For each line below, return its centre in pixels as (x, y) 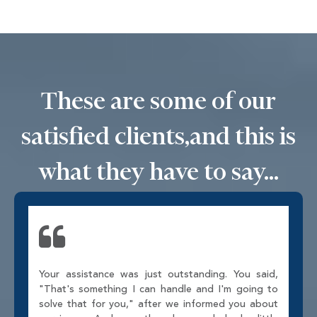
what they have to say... (158, 171)
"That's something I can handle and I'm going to (158, 289)
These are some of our (158, 100)
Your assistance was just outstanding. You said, (158, 274)
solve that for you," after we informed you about (158, 304)
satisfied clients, (105, 136)
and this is (243, 136)
